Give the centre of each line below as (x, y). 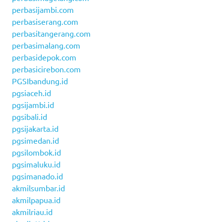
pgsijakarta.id (35, 128)
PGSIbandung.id (40, 81)
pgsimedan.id (35, 140)
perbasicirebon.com (46, 69)
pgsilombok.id (36, 152)
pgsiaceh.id (31, 92)
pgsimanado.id (37, 176)
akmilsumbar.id (38, 188)
